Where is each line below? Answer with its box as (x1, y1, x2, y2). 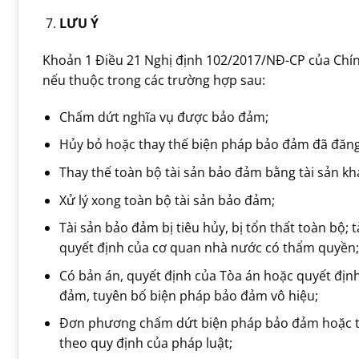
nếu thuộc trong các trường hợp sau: (42, 71, 265, 89)
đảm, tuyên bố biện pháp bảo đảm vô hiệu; (58, 286, 318, 305)
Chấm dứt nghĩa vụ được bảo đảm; (58, 107, 268, 126)
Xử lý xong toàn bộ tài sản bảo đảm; (58, 191, 275, 209)
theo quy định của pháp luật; (58, 334, 232, 353)
